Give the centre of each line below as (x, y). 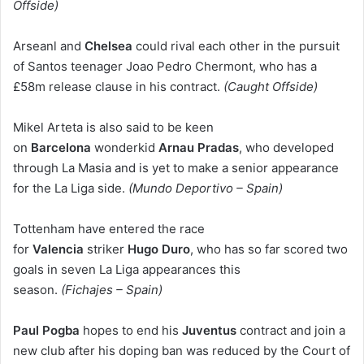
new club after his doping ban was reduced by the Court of (182, 351)
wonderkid (125, 148)
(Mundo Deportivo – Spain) (204, 188)
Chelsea (108, 46)
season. (35, 290)
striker (106, 249)
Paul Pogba (46, 331)
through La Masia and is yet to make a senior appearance (176, 168)
